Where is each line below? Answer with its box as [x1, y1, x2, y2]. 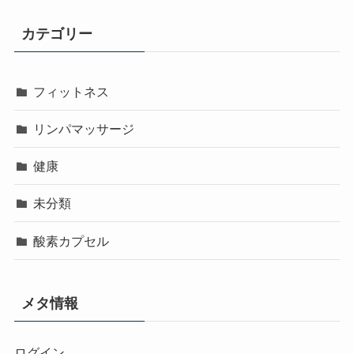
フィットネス [33, 84, 110, 99]
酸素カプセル [33, 233, 110, 248]
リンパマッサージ [33, 121, 135, 136]
